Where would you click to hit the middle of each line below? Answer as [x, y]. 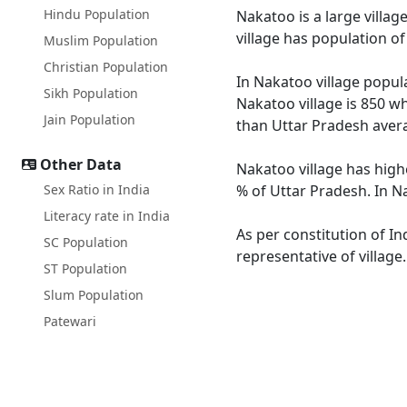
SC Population [86, 242]
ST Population [85, 268]
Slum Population [94, 295]
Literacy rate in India [107, 216]
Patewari [70, 321]
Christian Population [106, 67]
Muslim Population [101, 40]
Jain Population [89, 119]
